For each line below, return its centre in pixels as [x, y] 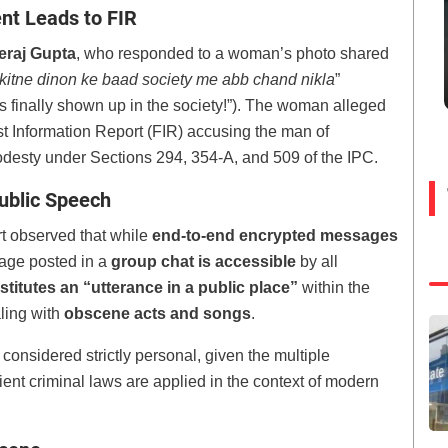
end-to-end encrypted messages [275, 236]
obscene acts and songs [157, 314]
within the [334, 288]
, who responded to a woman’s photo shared [232, 54]
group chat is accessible [203, 262]
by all [317, 262]
